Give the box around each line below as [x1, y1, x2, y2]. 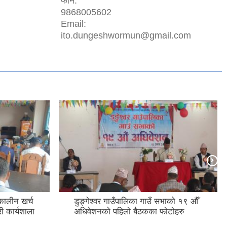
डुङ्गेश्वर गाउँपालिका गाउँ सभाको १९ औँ [74, 197, 198, 207]
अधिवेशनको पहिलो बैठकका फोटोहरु [74, 207, 184, 217]
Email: [61, 18, 86, 29]
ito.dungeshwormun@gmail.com [61, 30, 191, 41]
